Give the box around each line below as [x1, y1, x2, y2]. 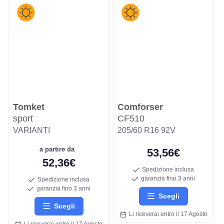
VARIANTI [12, 126, 50, 135]
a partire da [39, 145, 78, 153]
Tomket [12, 102, 44, 112]
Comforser [117, 102, 163, 112]
